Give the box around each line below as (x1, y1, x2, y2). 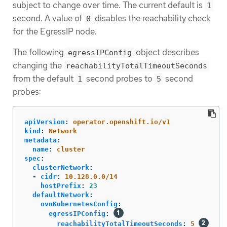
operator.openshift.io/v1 (73, 118, 170, 126)
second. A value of (13, 12, 84, 24)
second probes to (84, 73, 155, 85)
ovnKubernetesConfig (41, 200, 118, 208)
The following (13, 47, 66, 58)
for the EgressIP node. (13, 25, 97, 37)
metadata (24, 136, 57, 144)
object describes (134, 47, 199, 58)
